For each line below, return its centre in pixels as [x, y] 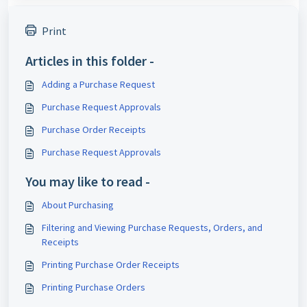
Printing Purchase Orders [94, 287]
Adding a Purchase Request [98, 84]
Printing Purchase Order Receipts [111, 265]
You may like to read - [88, 181]
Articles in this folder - [90, 61]
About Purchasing [78, 205]
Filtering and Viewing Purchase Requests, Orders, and [152, 228]
